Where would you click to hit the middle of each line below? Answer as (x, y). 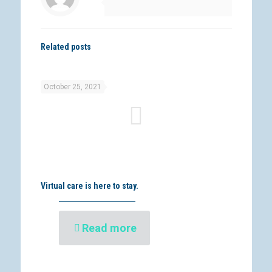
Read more (109, 228)
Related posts (66, 47)
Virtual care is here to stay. (89, 186)
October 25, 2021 (72, 87)
